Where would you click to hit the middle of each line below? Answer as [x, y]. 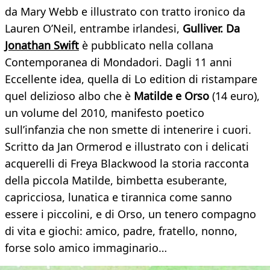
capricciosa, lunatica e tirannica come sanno [118, 197]
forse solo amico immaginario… [86, 248]
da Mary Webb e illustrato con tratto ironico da [125, 12]
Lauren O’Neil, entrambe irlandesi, [94, 29]
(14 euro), [234, 96]
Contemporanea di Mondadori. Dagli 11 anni [118, 62]
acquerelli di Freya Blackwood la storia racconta [127, 164]
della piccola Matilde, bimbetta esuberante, [116, 181]
